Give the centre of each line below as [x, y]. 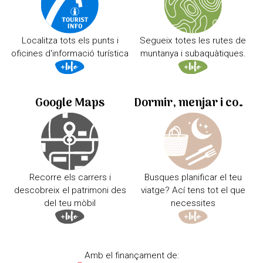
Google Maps [70, 104]
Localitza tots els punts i [70, 41]
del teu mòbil [70, 203]
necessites [193, 203]
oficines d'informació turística [70, 54]
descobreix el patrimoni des [70, 190]
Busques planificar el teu [193, 178]
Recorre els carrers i [70, 178]
